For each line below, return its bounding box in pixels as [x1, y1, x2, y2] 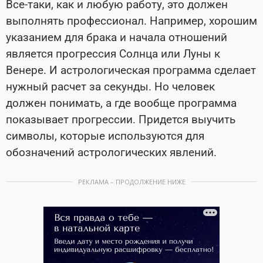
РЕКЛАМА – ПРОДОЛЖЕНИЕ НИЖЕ [77, 177, 186, 187]
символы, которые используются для [6, 129, 204, 143]
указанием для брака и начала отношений [6, 31, 227, 45]
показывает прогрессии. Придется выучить [6, 113, 235, 127]
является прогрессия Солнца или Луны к [6, 47, 220, 61]
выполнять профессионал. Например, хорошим [6, 14, 257, 28]
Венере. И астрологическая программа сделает [6, 63, 256, 77]
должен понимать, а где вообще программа [6, 96, 237, 110]
